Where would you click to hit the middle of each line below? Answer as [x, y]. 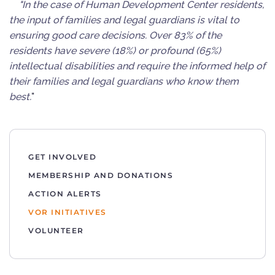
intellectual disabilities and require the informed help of [137, 66]
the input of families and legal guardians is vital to [124, 20]
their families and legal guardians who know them [124, 81]
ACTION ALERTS [65, 194]
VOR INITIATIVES [68, 212]
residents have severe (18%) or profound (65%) [115, 51]
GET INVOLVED [62, 157]
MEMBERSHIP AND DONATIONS [101, 175]
